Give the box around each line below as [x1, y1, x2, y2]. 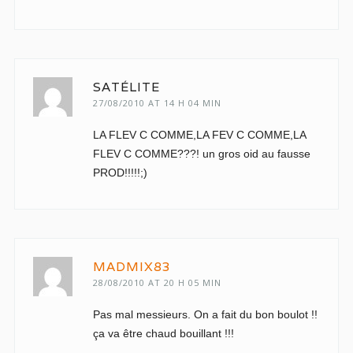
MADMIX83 [92, 258, 171, 275]
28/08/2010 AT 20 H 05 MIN [92, 277, 221, 288]
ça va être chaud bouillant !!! [92, 327, 234, 340]
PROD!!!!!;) [92, 166, 147, 179]
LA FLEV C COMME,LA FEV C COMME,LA [92, 128, 306, 141]
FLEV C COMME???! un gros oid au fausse [92, 147, 310, 160]
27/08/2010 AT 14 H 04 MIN [92, 97, 221, 109]
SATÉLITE [92, 79, 160, 95]
